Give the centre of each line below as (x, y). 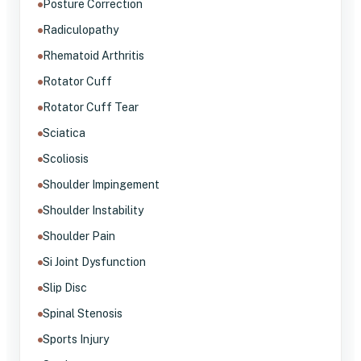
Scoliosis (66, 158)
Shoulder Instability (93, 210)
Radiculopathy (81, 29)
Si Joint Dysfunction (94, 261)
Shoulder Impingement (101, 184)
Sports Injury (76, 339)
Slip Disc (65, 287)
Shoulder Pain (79, 236)
